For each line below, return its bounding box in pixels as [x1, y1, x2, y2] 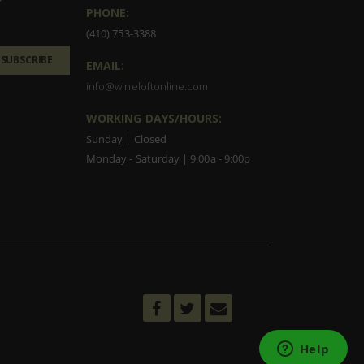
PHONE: [85, 4, 130, 20]
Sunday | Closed [85, 131, 167, 146]
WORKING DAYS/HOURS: [85, 110, 223, 126]
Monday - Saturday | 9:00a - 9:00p [85, 150, 251, 166]
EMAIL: [85, 57, 125, 73]
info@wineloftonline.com [85, 78, 209, 93]
